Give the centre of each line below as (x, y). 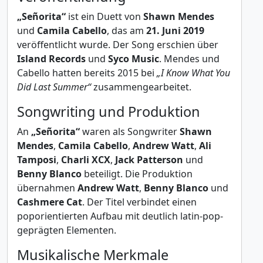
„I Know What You (193, 73)
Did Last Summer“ (54, 87)
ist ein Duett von (104, 16)
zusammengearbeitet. (141, 87)
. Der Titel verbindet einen (139, 202)
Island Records (51, 59)
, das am (127, 31)
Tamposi (37, 160)
